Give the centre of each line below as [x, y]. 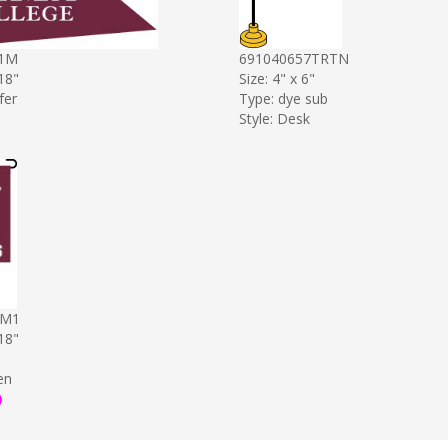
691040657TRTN [294, 58]
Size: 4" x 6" [277, 78]
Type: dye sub [283, 98]
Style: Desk [274, 118]
